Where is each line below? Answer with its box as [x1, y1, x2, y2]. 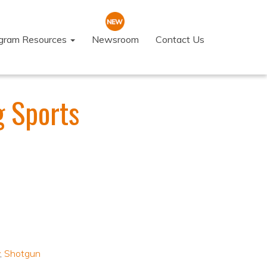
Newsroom [92, 33, 139, 45]
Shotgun [4, 247, 41, 259]
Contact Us [156, 33, 204, 45]
